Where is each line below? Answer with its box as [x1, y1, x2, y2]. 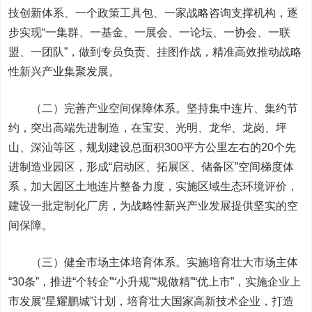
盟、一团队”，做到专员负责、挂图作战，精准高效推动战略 [8, 46, 302, 58]
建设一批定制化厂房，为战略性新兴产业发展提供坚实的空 [8, 200, 299, 212]
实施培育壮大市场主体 [187, 256, 299, 268]
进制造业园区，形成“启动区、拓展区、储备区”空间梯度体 [8, 161, 295, 173]
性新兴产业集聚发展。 [8, 65, 120, 77]
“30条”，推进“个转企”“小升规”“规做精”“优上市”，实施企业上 [8, 276, 302, 288]
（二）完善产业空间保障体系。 [31, 102, 187, 114]
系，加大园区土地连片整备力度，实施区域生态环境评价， [8, 180, 299, 192]
